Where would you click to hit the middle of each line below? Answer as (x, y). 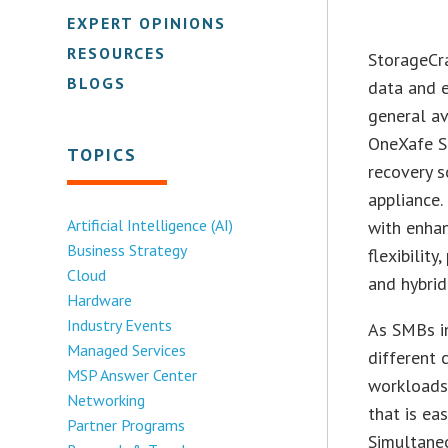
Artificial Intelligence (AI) (150, 224)
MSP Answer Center (132, 374)
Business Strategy (127, 249)
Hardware (100, 299)
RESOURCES (117, 52)
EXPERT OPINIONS (147, 22)
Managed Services (127, 349)
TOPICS (102, 154)
